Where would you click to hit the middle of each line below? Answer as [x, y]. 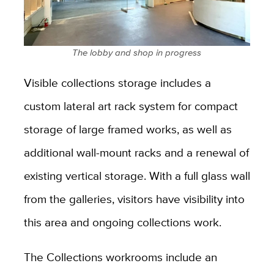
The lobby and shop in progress [137, 52]
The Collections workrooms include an [120, 257]
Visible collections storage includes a [117, 82]
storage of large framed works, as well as [128, 129]
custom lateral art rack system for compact [131, 106]
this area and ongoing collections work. [122, 222]
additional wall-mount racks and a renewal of [136, 152]
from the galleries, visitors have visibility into [134, 198]
